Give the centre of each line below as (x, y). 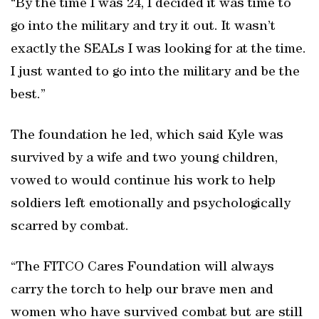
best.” (28, 95)
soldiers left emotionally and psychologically (151, 204)
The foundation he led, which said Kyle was (147, 136)
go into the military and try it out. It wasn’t (143, 27)
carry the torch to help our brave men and (142, 291)
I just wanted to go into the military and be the (155, 73)
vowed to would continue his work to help (143, 182)
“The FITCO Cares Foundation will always (142, 268)
